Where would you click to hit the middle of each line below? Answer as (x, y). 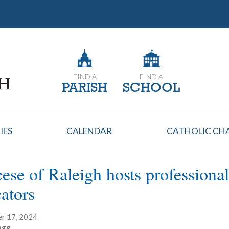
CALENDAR (89, 131)
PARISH (85, 89)
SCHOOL (151, 89)
